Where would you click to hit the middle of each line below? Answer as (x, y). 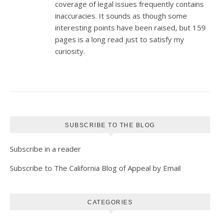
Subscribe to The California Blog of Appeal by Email (95, 168)
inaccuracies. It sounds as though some (121, 16)
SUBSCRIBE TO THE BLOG (110, 125)
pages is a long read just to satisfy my (120, 39)
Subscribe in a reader (45, 149)
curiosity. (70, 51)
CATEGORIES (110, 202)
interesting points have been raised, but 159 (130, 27)
